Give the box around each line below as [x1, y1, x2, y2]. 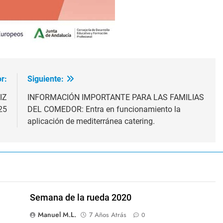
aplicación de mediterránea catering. [27, 116, 155, 126]
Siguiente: [27, 74, 64, 84]
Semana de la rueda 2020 [29, 192, 131, 203]
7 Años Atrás [89, 210, 126, 220]
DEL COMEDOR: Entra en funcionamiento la [27, 104, 181, 114]
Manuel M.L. [37, 209, 76, 220]
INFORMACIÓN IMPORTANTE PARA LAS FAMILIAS [27, 92, 204, 102]
